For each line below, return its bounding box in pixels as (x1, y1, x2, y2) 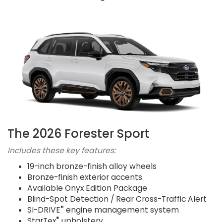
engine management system (64, 204, 179, 215)
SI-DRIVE (27, 204, 60, 215)
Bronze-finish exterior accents (27, 171, 142, 182)
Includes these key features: (7, 145, 115, 156)
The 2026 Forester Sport (7, 125, 150, 142)
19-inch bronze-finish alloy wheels (27, 161, 157, 171)
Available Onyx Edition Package (27, 182, 147, 193)
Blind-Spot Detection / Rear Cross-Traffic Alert (27, 193, 207, 204)
